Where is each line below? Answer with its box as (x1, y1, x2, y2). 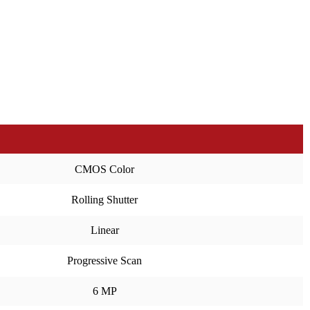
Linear (90, 224, 119, 236)
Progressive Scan (67, 255, 142, 266)
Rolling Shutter (71, 194, 138, 206)
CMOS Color (75, 163, 134, 175)
